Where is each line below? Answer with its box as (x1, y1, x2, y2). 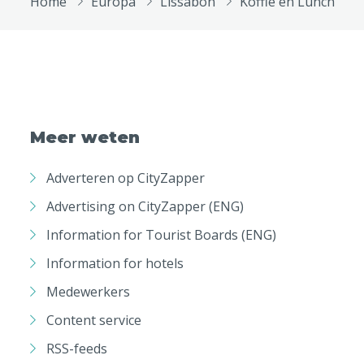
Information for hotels (46, 253, 184, 272)
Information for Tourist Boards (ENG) (46, 225, 276, 244)
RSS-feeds (46, 339, 107, 357)
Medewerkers (46, 282, 130, 301)
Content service (46, 310, 141, 329)
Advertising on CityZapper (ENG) (46, 197, 244, 215)
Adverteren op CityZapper (46, 168, 205, 187)
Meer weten (30, 128, 140, 147)
